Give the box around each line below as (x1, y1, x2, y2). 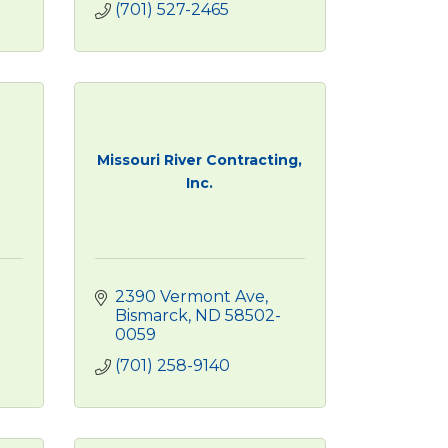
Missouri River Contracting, (97, 150, 303, 169)
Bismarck (114, 306, 188, 325)
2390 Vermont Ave (114, 287, 265, 306)
